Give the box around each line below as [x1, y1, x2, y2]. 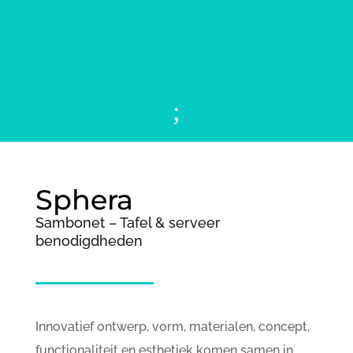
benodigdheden [35, 232, 143, 249]
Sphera [35, 182, 133, 217]
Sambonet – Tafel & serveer [35, 214, 221, 231]
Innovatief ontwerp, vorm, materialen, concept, [35, 318, 310, 334]
